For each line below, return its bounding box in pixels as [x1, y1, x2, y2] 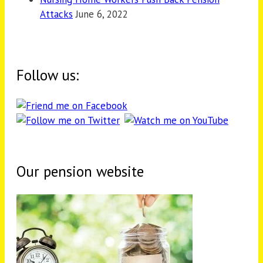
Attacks [40, 8, 73, 21]
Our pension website [16, 161, 144, 181]
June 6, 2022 [76, 8, 128, 21]
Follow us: [16, 66, 79, 85]
